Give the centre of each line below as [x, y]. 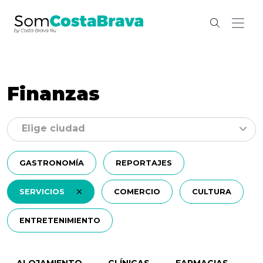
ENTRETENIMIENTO [60, 220]
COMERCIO [137, 192]
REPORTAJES [144, 163]
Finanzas [53, 94]
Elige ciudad [53, 128]
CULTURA [211, 192]
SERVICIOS [43, 192]
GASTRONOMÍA [52, 163]
